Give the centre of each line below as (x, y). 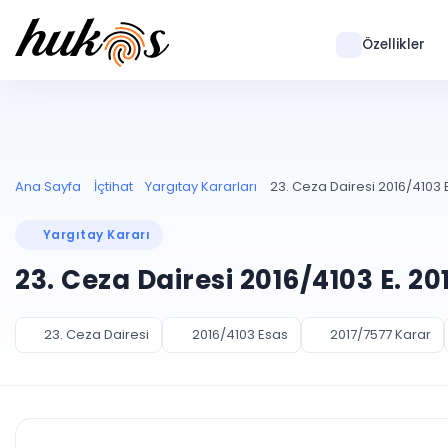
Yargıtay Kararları (201, 186)
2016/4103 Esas (239, 334)
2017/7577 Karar (380, 334)
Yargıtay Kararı (97, 234)
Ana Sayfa (48, 186)
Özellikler (393, 44)
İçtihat (113, 186)
